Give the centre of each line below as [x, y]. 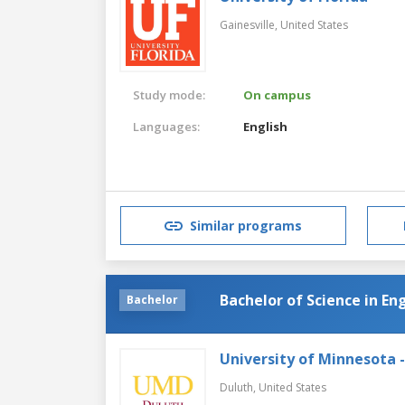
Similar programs [246, 226]
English [266, 126]
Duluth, [239, 387]
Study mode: [169, 94]
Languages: [166, 126]
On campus [278, 94]
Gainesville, [250, 24]
